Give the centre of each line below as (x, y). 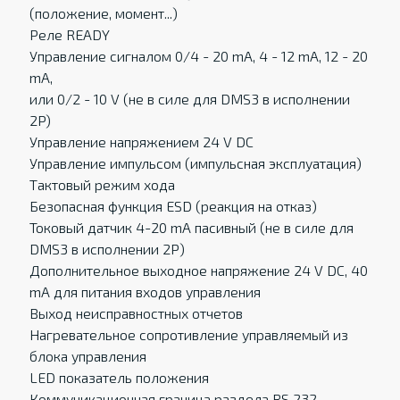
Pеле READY (69, 34)
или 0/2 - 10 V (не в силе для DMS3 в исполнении (189, 99)
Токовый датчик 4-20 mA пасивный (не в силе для (191, 227)
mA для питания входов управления (145, 292)
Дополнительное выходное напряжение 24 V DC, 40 (198, 270)
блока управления (87, 356)
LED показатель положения (119, 377)
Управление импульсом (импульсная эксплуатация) (195, 163)
